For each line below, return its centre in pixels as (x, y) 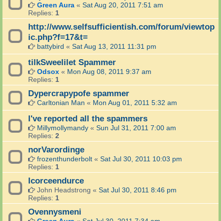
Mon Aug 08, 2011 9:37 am (109, 72)
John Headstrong (64, 190)
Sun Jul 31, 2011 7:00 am (136, 128)
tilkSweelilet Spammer (72, 62)
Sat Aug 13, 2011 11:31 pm (114, 47)
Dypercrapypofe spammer (79, 93)
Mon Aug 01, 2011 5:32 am (135, 103)
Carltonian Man (61, 103)
